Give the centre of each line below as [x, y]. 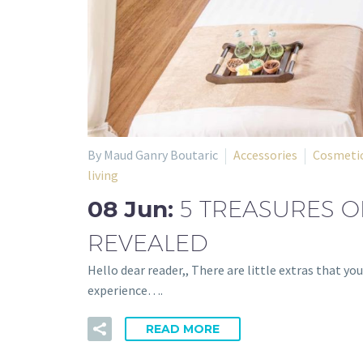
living [103, 175]
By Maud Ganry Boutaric [153, 154]
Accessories [265, 154]
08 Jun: [134, 209]
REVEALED [147, 242]
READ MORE [183, 329]
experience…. [125, 290]
